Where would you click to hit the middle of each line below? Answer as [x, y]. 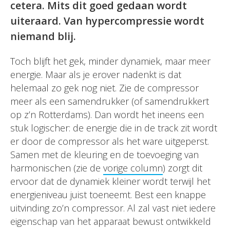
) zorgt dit [183, 168]
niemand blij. [43, 36]
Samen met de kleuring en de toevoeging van [104, 155]
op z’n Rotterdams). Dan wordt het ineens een [107, 114]
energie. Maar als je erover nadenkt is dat [96, 74]
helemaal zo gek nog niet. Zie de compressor [104, 88]
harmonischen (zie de [57, 168]
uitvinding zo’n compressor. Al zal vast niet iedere [113, 208]
